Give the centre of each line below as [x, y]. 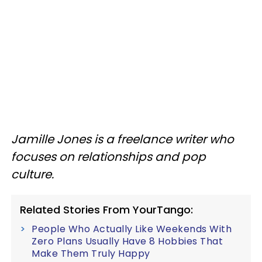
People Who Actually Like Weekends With [132, 229]
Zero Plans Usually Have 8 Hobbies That [127, 241]
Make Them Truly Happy [91, 254]
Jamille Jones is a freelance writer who [123, 139]
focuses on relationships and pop [108, 157]
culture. [32, 174]
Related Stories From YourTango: [106, 210]
